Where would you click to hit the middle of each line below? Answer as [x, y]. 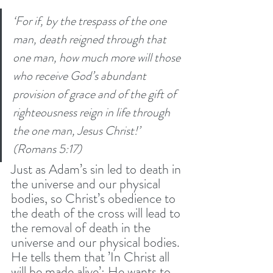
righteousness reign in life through [93, 112]
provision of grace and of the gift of [96, 94]
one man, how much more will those [98, 57]
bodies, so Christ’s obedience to [95, 198]
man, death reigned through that [91, 39]
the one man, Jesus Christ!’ [78, 130]
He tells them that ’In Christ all [92, 257]
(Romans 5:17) [48, 149]
